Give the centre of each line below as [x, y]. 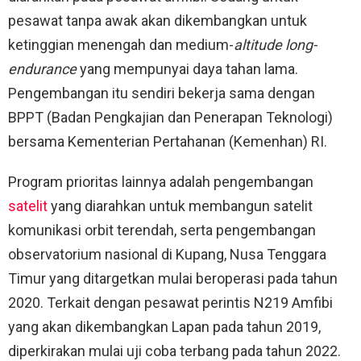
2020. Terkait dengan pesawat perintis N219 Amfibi [170, 302]
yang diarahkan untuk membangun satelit [180, 205]
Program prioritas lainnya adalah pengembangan [161, 181]
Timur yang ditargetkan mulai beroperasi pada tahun [173, 278]
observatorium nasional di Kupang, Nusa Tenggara [167, 254]
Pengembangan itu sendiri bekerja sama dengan [162, 93]
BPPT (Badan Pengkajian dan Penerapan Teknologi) [170, 117]
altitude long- [275, 44]
